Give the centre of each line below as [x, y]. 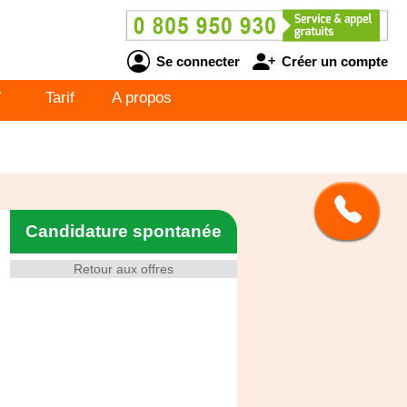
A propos [142, 98]
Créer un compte [333, 61]
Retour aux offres [124, 269]
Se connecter [196, 61]
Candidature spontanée [124, 231]
